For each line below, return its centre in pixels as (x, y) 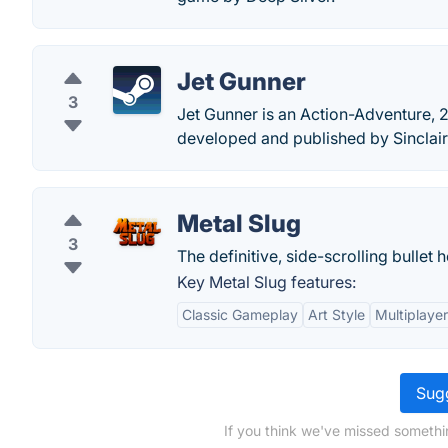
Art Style (336, 314)
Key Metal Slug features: (266, 282)
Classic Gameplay (240, 314)
